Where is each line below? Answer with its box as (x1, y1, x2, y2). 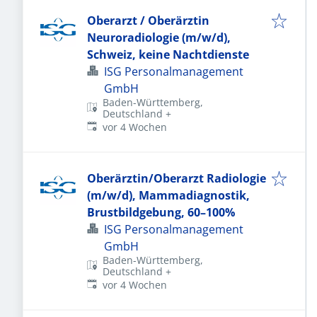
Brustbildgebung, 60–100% (87, 204, 235, 220)
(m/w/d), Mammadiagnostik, (87, 188, 250, 203)
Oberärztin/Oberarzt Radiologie (87, 171, 266, 186)
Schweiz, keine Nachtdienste (87, 47, 249, 62)
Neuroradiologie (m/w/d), (87, 30, 231, 45)
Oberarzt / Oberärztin (87, 13, 209, 28)
